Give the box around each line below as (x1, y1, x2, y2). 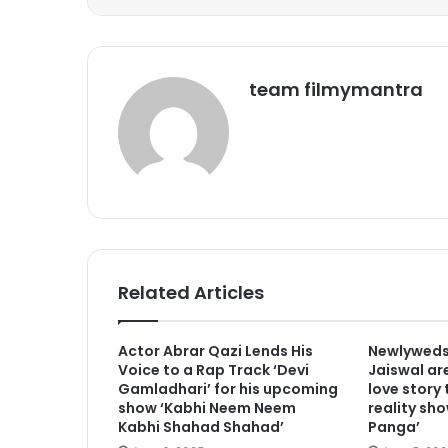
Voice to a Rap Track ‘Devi (118, 360, 309, 381)
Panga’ (367, 417, 420, 438)
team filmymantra (249, 77, 423, 103)
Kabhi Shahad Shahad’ (118, 417, 284, 438)
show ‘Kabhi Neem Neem (118, 398, 296, 419)
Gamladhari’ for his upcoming (118, 379, 338, 400)
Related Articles (118, 280, 264, 306)
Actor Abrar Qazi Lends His (118, 341, 313, 362)
